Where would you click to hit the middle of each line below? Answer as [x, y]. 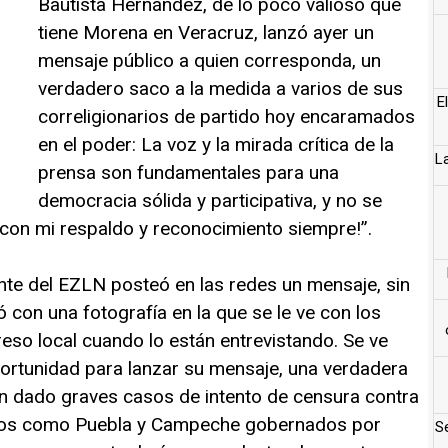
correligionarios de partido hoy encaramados [226, 116]
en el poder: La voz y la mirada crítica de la [216, 144]
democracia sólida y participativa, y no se [210, 200]
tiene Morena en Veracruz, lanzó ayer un [206, 32]
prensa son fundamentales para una [188, 172]
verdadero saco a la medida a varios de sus [220, 88]
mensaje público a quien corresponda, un [209, 60]
